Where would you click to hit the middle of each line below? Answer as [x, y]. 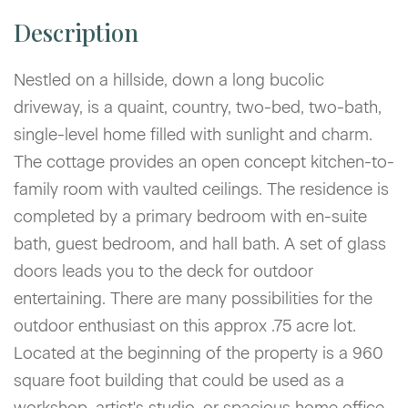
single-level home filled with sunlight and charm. [193, 134]
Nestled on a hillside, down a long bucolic [169, 80]
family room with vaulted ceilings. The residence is [201, 189]
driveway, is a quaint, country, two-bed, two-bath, [198, 107]
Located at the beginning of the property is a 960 [199, 353]
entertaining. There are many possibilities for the [193, 298]
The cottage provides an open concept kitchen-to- [204, 162]
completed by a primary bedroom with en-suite [190, 216]
